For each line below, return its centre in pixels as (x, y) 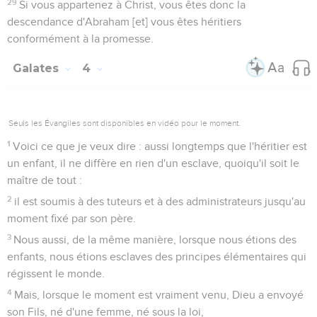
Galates (38, 68)
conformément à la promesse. (80, 39)
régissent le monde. (56, 273)
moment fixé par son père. (71, 218)
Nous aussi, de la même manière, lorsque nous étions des (155, 240)
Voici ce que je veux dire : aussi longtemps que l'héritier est (160, 146)
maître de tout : (45, 180)
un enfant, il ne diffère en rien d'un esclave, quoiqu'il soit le (153, 163)
